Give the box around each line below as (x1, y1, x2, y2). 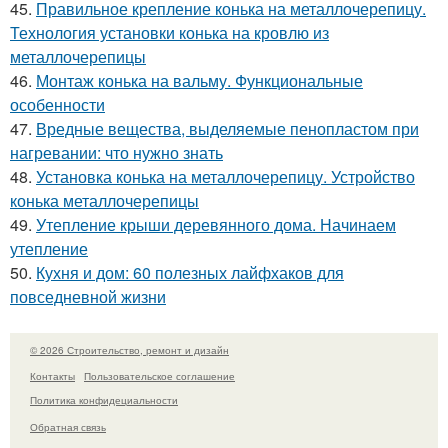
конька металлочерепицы (10, 188, 199, 212)
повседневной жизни (10, 284, 166, 308)
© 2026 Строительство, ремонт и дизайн (30, 342, 229, 357)
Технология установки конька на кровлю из (10, 20, 329, 44)
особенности (10, 92, 105, 116)
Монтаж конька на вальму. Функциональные (36, 68, 363, 92)
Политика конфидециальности (30, 393, 178, 408)
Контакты (30, 369, 75, 384)
